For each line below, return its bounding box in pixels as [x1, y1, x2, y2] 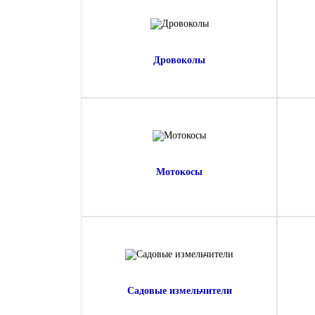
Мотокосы [156, 167, 202, 177]
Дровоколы [153, 55, 205, 65]
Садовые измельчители [127, 285, 232, 296]
